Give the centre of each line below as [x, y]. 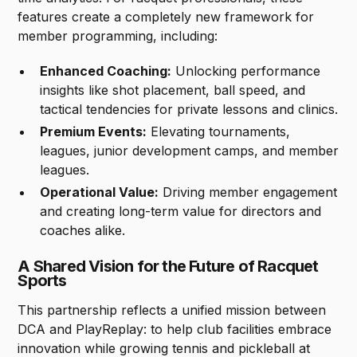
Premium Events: [94, 132]
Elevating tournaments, [219, 132]
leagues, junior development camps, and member [190, 151]
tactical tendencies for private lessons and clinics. [189, 110]
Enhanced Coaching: [106, 71]
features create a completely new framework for [166, 17]
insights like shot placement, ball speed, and [173, 90]
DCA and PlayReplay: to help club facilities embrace [175, 330]
